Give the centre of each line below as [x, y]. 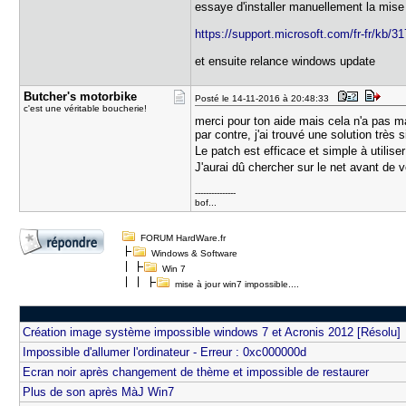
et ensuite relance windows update [285, 61]
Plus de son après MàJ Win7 [99, 392]
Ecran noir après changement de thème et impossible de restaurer [196, 372]
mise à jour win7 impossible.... [235, 284]
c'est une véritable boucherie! [86, 108]
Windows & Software [195, 253]
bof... [206, 203]
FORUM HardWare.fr [184, 238]
